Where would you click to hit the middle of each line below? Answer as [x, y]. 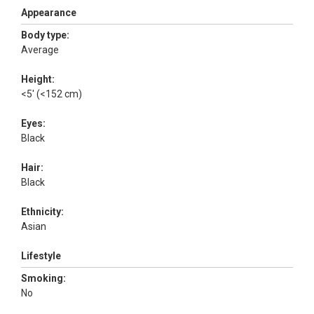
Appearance [49, 12]
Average [41, 49]
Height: [38, 79]
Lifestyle [41, 255]
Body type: [45, 35]
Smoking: [43, 278]
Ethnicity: [42, 211]
